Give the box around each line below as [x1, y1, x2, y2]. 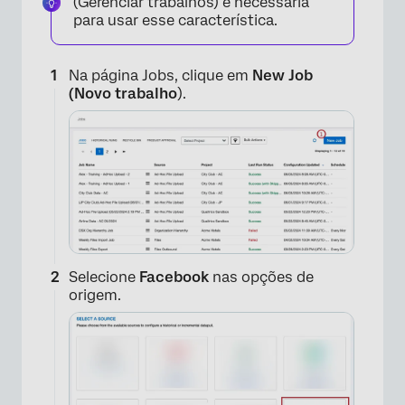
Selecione [69, 268, 139, 287]
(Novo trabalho [69, 85, 177, 102]
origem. [69, 287, 121, 305]
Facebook [139, 268, 209, 287]
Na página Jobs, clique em [69, 67, 252, 84]
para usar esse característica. [73, 12, 278, 29]
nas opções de [209, 268, 314, 287]
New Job [252, 67, 313, 84]
